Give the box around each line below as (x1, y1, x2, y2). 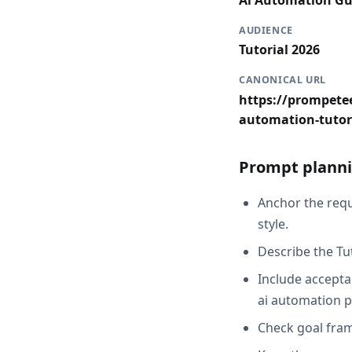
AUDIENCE (239, 24, 293, 38)
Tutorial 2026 (239, 41, 320, 59)
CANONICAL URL (239, 73, 327, 87)
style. (258, 214, 288, 233)
